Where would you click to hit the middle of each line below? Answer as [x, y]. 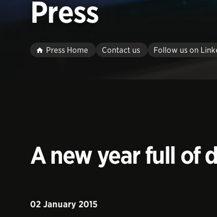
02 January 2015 [64, 204]
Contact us [121, 50]
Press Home [67, 50]
